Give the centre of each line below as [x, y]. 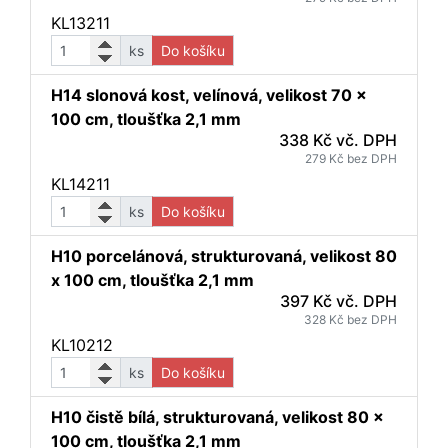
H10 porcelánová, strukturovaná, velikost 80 [224, 256]
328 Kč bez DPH [350, 319]
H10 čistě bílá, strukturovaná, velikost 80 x [217, 417]
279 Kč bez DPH [351, 158]
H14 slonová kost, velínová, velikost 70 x [209, 95]
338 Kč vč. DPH [338, 140]
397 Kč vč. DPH [338, 301]
